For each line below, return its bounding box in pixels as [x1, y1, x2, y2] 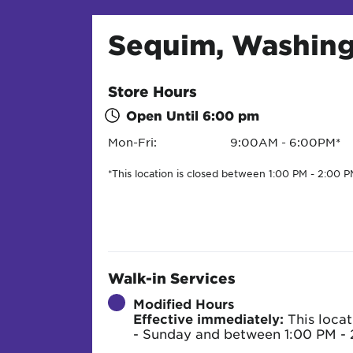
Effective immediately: [133, 310, 284, 327]
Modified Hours [133, 295, 234, 312]
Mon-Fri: [108, 135, 157, 150]
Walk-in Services [108, 269, 236, 288]
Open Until [126, 107, 203, 124]
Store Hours [108, 83, 197, 101]
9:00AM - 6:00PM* [229, 135, 340, 150]
